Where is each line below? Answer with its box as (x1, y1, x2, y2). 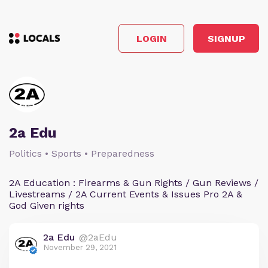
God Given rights (9, 200, 84, 211)
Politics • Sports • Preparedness (9, 148, 154, 159)
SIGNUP (207, 32, 245, 44)
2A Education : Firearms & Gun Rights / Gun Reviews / (9, 177, 258, 188)
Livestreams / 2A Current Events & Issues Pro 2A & (9, 188, 242, 200)
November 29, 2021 (43, 243, 117, 252)
